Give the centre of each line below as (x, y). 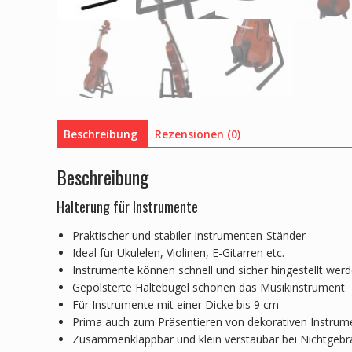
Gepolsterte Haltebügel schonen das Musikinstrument (209, 287)
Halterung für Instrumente (127, 206)
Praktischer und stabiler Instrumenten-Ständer (189, 235)
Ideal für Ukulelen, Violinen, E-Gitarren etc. (178, 252)
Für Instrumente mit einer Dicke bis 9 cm (176, 304)
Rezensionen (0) (198, 134)
